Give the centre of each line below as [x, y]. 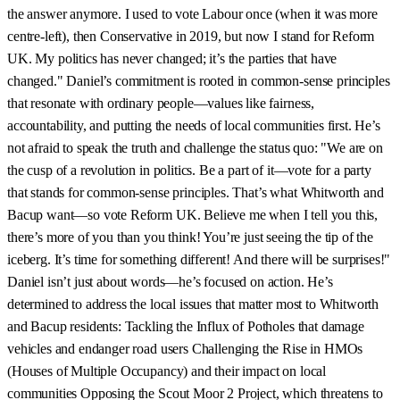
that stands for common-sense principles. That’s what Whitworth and [196, 192]
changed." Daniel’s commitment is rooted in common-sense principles [199, 80]
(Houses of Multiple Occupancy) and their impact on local [167, 371]
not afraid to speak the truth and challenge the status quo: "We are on [195, 147]
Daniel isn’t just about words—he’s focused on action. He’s [170, 281]
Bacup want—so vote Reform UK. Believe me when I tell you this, [193, 214]
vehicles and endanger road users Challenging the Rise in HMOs [185, 348]
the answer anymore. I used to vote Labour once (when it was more [192, 13]
